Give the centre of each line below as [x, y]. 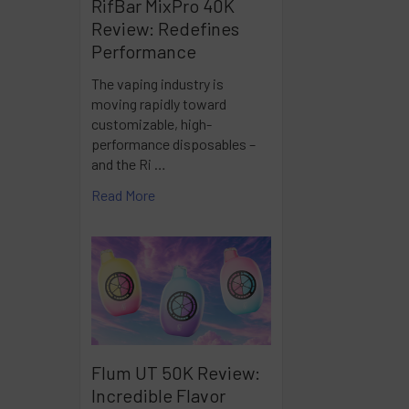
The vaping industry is [157, 83]
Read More [123, 194]
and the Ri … [129, 163]
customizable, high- [152, 123]
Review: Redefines [165, 28]
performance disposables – [173, 143]
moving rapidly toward [159, 103]
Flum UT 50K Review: [176, 372]
